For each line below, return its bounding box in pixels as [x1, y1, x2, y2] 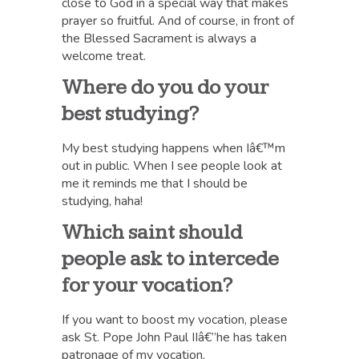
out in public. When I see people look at [62, 157, 283, 175]
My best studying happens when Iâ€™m [62, 139, 286, 157]
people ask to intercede [62, 247, 280, 272]
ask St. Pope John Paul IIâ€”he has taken [62, 329, 288, 346]
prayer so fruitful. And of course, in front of [62, 12, 295, 30]
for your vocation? [62, 273, 233, 298]
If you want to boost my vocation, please [62, 311, 288, 329]
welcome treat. [62, 47, 147, 65]
